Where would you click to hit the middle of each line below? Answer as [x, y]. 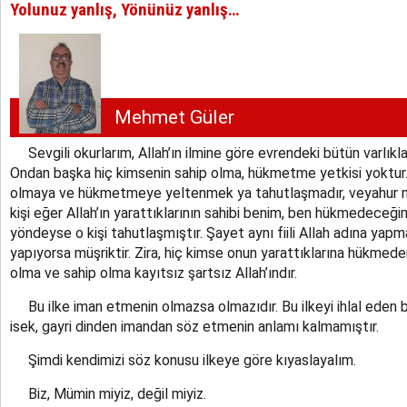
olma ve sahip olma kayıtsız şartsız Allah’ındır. [154, 273]
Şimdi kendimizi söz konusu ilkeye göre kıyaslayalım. [183, 360]
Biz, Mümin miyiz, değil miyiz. [108, 394]
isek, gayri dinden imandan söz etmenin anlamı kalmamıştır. [194, 327]
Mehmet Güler [174, 117]
